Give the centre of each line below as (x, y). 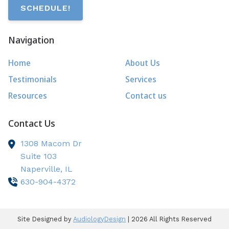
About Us (142, 63)
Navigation (31, 40)
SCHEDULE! (45, 8)
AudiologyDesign (99, 219)
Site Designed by (45, 219)
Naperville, (43, 169)
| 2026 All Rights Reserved (169, 219)
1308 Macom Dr (51, 144)
